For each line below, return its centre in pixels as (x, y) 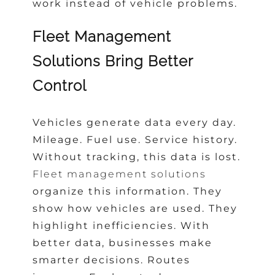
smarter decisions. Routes (112, 260)
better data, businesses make (123, 243)
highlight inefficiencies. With (122, 226)
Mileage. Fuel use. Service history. (135, 140)
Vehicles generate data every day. (135, 123)
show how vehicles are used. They (135, 209)
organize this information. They (128, 192)
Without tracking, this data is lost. (137, 157)
